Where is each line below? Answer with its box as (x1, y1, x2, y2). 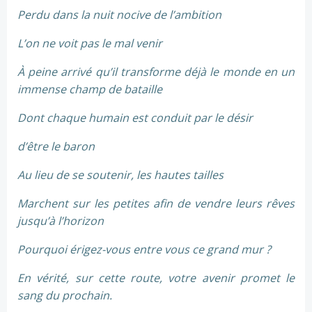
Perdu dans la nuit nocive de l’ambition (17, 7, 221, 23)
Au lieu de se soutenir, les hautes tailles (17, 167, 224, 183)
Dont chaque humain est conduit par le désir (17, 110, 253, 126)
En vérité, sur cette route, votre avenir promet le (17, 270, 295, 286)
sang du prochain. (17, 288, 112, 304)
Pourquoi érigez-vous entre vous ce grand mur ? (17, 242, 271, 258)
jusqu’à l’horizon (17, 213, 104, 229)
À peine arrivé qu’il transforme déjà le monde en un (17, 64, 295, 80)
